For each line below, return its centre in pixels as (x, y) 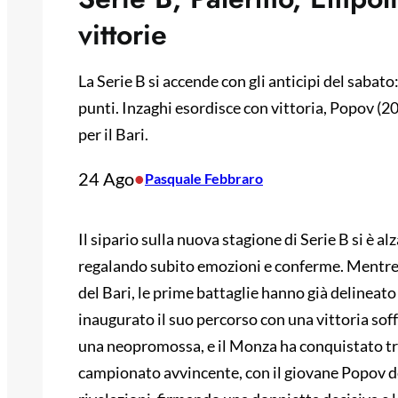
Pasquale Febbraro (204, 179)
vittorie (123, 35)
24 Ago (106, 179)
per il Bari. (113, 135)
